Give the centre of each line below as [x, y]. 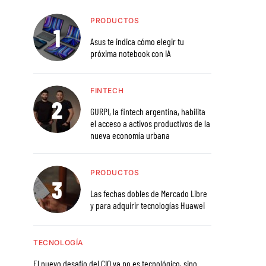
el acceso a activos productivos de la [150, 123]
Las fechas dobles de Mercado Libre [149, 194]
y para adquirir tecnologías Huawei [148, 205]
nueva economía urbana [130, 135]
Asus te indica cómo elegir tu [137, 42]
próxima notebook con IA [131, 53]
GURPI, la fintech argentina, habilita [136, 112]
